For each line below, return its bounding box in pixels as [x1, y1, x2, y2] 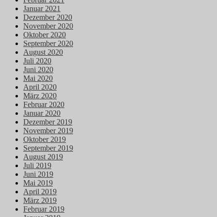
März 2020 [23, 92, 57, 100]
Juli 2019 [23, 161, 51, 170]
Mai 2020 [23, 74, 53, 83]
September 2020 [23, 39, 73, 48]
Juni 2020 [23, 65, 53, 74]
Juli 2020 [23, 57, 51, 65]
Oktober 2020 [23, 31, 66, 39]
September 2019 [23, 144, 73, 153]
